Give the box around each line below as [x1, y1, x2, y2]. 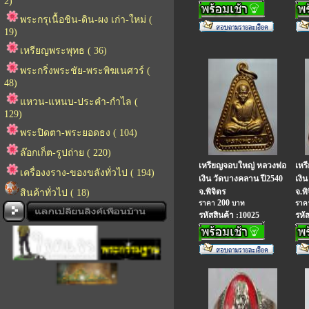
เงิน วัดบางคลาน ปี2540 [199, 174, 283, 183]
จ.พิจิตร [199, 187, 226, 197]
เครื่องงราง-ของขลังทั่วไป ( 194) [20, 168, 154, 178]
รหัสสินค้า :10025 [199, 210, 259, 220]
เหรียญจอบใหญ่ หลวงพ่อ [199, 161, 286, 170]
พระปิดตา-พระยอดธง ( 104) [20, 128, 137, 138]
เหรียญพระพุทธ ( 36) [20, 46, 107, 56]
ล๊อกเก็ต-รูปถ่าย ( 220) [20, 148, 111, 158]
